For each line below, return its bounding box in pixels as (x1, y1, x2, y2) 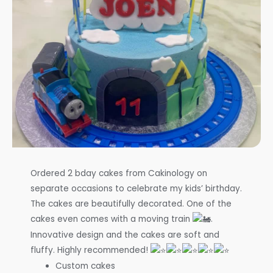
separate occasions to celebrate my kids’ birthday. (30, 183, 242, 195)
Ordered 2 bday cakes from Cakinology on (30, 168, 207, 180)
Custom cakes (55, 260, 116, 272)
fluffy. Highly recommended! (30, 244, 151, 257)
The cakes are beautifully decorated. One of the (30, 198, 232, 210)
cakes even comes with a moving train (30, 213, 193, 225)
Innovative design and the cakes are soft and (30, 229, 219, 241)
